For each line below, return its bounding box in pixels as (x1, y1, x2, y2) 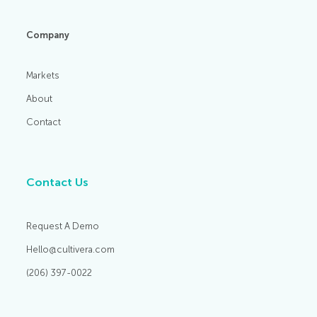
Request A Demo (26, 221, 100, 232)
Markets (26, 70, 60, 81)
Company (26, 29, 70, 40)
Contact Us (26, 175, 89, 190)
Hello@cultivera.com (26, 244, 115, 255)
